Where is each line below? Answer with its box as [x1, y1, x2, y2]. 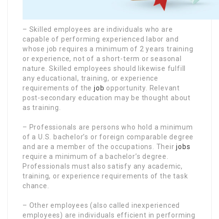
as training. [22, 103, 61, 111]
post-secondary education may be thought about [22, 93, 191, 102]
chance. [22, 181, 49, 190]
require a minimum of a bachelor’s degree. [22, 152, 169, 160]
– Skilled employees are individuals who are [22, 25, 173, 33]
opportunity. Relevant [104, 84, 180, 92]
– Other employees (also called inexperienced [22, 201, 180, 209]
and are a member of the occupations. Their [22, 142, 176, 151]
